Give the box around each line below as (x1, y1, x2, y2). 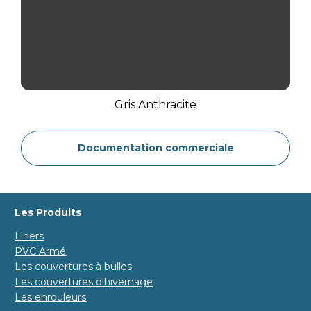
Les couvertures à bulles (15, 260, 133, 274)
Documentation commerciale (77, 141, 234, 154)
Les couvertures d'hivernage (15, 276, 153, 289)
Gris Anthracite (115, 97, 196, 111)
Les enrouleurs (15, 291, 87, 304)
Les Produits (15, 206, 82, 219)
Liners (15, 230, 44, 243)
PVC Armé (15, 245, 67, 258)
